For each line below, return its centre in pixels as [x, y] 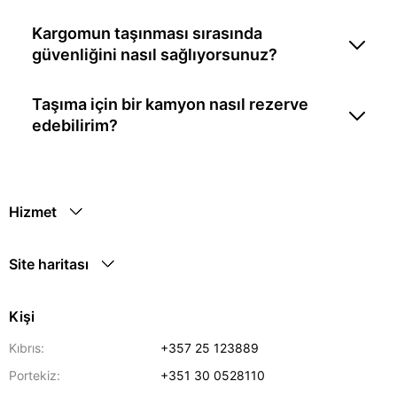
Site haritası [49, 264]
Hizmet [33, 212]
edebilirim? [75, 125]
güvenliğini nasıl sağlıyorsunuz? [155, 54]
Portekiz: [35, 375]
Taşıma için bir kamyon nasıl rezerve [170, 104]
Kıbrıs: [27, 348]
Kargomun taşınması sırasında [147, 33]
